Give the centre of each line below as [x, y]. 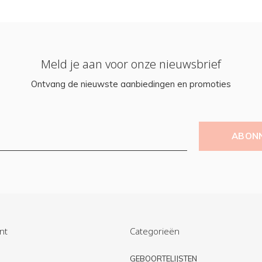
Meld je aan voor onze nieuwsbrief [131, 64]
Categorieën [155, 231]
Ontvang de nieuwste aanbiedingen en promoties [131, 84]
